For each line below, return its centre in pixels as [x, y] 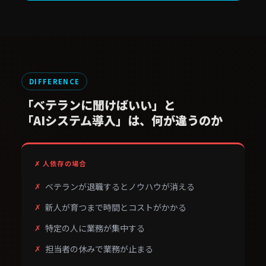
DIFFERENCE [55, 81]
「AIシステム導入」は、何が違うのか [122, 120]
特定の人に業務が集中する [95, 228]
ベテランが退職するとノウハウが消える [120, 186]
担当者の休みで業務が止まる [99, 249]
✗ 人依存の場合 [60, 163]
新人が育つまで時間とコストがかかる [116, 207]
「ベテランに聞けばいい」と [99, 105]
